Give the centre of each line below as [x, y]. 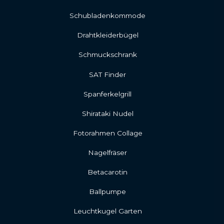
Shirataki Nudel [107, 113]
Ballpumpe [108, 192]
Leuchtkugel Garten [107, 211]
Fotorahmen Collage [107, 133]
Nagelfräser [108, 152]
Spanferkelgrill [108, 94]
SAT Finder [108, 74]
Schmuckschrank [107, 55]
